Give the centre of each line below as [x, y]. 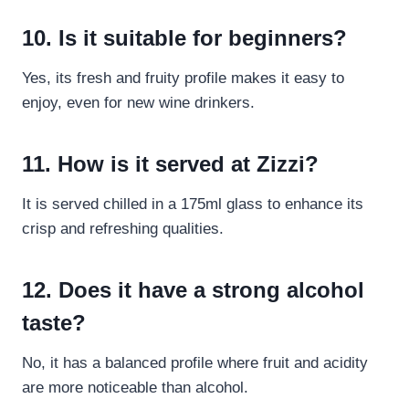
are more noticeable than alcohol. [135, 388]
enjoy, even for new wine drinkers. [138, 103]
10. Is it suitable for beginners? [184, 38]
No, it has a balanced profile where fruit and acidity [195, 363]
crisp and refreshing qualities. [123, 229]
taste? [54, 323]
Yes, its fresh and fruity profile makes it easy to [183, 79]
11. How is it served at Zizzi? [170, 164]
